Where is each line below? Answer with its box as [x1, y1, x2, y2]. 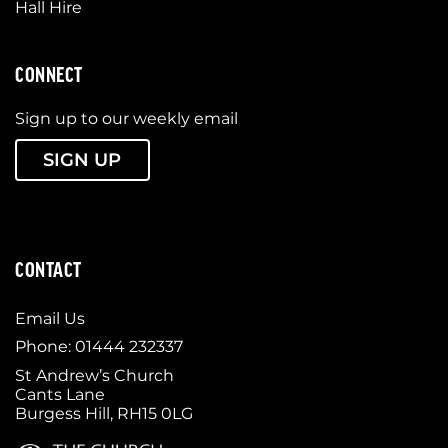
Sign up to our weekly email [15, 109, 238, 129]
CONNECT [15, 61, 83, 85]
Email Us [15, 308, 85, 328]
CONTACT [15, 256, 82, 280]
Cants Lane [15, 384, 105, 404]
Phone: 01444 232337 [15, 337, 183, 357]
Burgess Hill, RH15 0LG [15, 403, 193, 423]
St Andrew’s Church [15, 365, 174, 385]
